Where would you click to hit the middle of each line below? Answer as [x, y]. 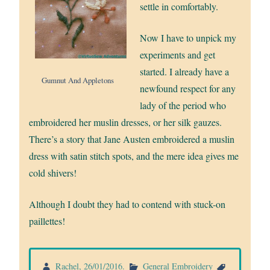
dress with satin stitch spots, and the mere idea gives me [134, 155]
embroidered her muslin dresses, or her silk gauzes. [126, 122]
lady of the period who [183, 105]
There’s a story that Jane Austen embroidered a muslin [132, 139]
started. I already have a [184, 71]
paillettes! [47, 221]
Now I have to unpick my [188, 37]
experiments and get [177, 54]
